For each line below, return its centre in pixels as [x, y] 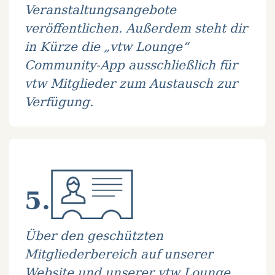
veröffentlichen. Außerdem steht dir [136, 28]
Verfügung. [59, 102]
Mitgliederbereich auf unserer [119, 254]
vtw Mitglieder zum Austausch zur [131, 83]
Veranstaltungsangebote [100, 10]
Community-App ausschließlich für [131, 65]
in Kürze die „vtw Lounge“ [107, 47]
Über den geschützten [94, 236]
